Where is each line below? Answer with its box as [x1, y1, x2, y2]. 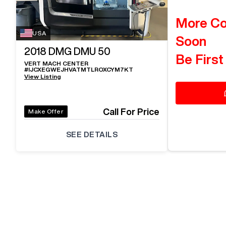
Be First [176, 52, 223, 66]
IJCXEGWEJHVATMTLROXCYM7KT [28, 66, 133, 73]
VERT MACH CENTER [24, 60, 88, 67]
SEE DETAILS [66, 131, 118, 138]
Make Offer [28, 108, 64, 115]
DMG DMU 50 [48, 45, 110, 56]
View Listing [24, 73, 61, 80]
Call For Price [103, 107, 159, 116]
